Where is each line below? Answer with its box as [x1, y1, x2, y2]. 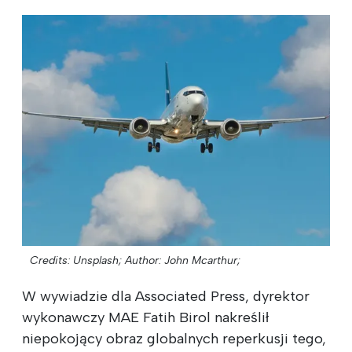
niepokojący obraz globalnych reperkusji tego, [22, 329, 326, 347]
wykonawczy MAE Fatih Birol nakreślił [22, 308, 269, 326]
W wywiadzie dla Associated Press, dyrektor [22, 287, 310, 305]
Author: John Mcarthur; [125, 253, 240, 267]
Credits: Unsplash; [30, 253, 122, 267]
